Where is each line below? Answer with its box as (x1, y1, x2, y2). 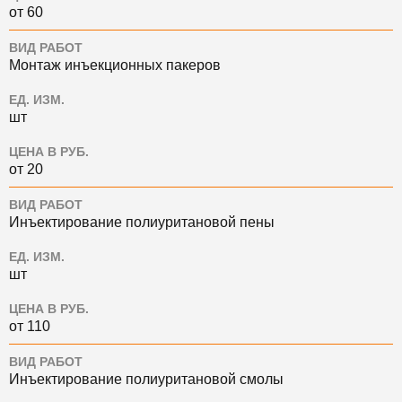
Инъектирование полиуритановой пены (9, 214, 275, 231)
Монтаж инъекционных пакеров (9, 57, 221, 74)
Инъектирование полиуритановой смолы (9, 371, 284, 388)
